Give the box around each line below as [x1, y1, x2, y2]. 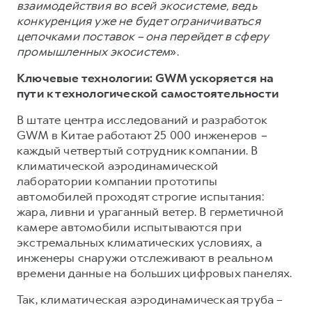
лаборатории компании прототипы [17, 173, 217, 189]
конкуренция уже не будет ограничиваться [17, 13, 260, 29]
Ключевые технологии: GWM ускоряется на [17, 70, 274, 86]
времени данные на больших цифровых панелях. [17, 265, 292, 281]
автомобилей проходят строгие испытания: [17, 188, 264, 204]
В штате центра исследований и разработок [17, 111, 267, 127]
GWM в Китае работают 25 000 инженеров [17, 127, 260, 143]
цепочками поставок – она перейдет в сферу [17, 28, 269, 44]
